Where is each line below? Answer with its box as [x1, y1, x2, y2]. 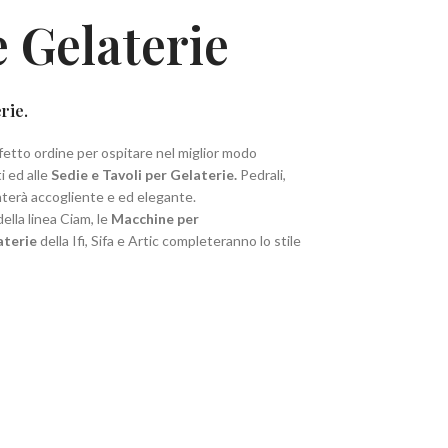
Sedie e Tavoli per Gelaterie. [51, 166, 240, 183]
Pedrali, [240, 166, 286, 183]
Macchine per [111, 210, 199, 227]
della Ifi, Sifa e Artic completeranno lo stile [37, 232, 301, 249]
